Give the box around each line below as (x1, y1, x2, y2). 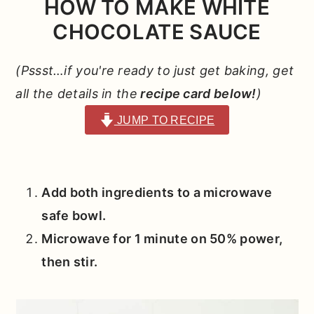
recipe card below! (137, 86, 257, 101)
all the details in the (15, 86, 137, 101)
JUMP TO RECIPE (114, 113, 215, 126)
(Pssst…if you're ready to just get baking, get (15, 62, 294, 78)
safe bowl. (41, 208, 107, 224)
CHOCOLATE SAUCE (53, 19, 261, 44)
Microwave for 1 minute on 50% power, (41, 231, 283, 247)
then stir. (41, 254, 98, 270)
